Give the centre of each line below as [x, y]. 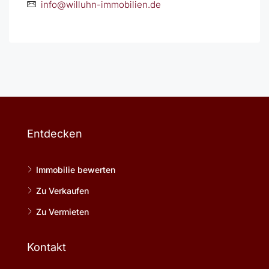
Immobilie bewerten [76, 170]
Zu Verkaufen [62, 191]
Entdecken [55, 134]
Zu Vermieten [62, 212]
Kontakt [47, 247]
